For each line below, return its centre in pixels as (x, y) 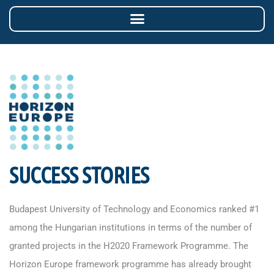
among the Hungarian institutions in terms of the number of (131, 227)
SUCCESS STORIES (79, 174)
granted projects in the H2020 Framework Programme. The (129, 246)
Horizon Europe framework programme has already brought (130, 264)
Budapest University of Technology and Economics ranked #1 (134, 209)
